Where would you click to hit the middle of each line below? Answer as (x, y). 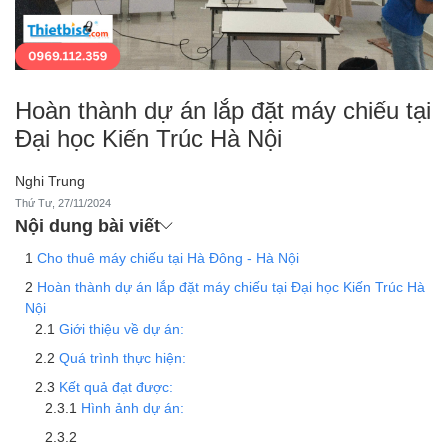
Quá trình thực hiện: (122, 357)
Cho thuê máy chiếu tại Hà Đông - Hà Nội (168, 257)
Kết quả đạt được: (116, 386)
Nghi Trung (50, 180)
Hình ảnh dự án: (132, 407)
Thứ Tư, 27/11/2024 (63, 202)
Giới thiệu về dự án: (121, 328)
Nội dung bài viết (87, 224)
